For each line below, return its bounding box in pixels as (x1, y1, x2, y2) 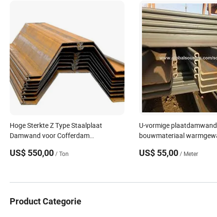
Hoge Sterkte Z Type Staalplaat (10, 121, 102, 130)
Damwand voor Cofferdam (10, 131, 90, 140)
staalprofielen (139, 141, 180, 151)
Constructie (10, 141, 45, 151)
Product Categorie (10, 196, 81, 207)
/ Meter (179, 150, 198, 158)
